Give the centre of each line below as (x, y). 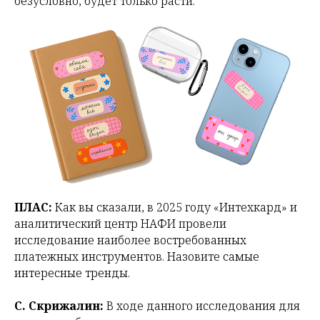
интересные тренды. (72, 273)
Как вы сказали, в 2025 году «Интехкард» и (176, 207)
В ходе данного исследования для (202, 306)
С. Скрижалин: (59, 306)
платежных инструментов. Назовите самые (137, 257)
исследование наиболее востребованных (130, 240)
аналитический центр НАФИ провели (120, 224)
